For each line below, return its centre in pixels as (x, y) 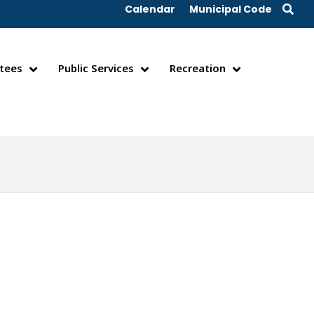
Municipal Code (231, 9)
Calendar (150, 9)
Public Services (96, 68)
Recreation (197, 68)
